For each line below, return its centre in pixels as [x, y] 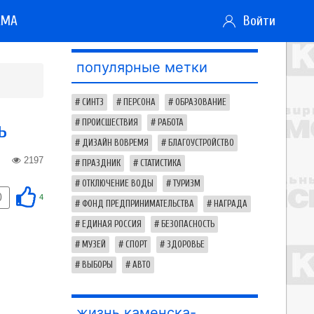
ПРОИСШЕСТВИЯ [110, 123]
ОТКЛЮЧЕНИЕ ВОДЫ [118, 184]
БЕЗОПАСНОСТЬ [188, 224]
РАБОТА [171, 123]
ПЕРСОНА [139, 102]
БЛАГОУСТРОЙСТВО [201, 143]
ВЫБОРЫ [97, 265]
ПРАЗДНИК [101, 163]
